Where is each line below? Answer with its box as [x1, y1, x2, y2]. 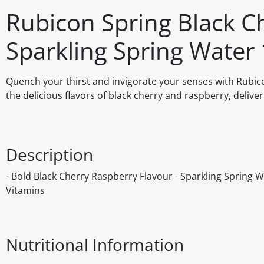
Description [6, 143, 93, 166]
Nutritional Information [6, 233, 184, 256]
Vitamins [6, 184, 45, 197]
